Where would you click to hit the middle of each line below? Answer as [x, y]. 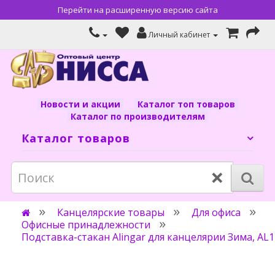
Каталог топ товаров [186, 104]
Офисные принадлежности [86, 225]
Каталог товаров [76, 138]
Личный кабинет [179, 35]
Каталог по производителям [137, 116]
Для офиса [216, 212]
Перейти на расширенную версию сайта [137, 10]
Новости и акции [80, 104]
